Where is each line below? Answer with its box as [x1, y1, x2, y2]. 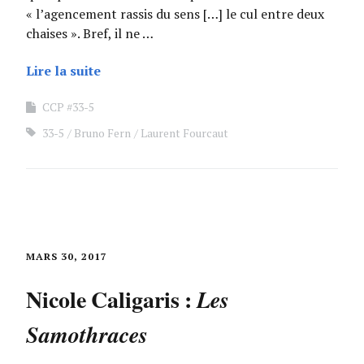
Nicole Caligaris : [26, 283, 197, 316]
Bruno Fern [74, 125, 131, 141]
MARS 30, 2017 [26, 250, 107, 262]
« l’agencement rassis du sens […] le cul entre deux [26, 5, 324, 23]
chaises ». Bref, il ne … [26, 24, 154, 42]
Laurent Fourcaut [141, 125, 228, 141]
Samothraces [26, 318, 148, 350]
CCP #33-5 [42, 99, 94, 115]
